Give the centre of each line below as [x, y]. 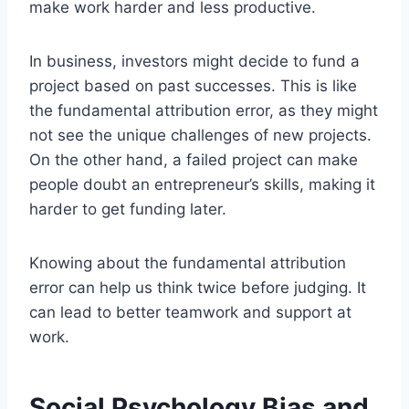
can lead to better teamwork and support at [190, 312]
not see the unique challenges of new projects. [200, 135]
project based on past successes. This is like [193, 85]
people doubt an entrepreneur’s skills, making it [202, 184]
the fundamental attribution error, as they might [204, 110]
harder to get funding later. [128, 209]
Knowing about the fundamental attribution [188, 262]
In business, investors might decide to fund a [194, 61]
